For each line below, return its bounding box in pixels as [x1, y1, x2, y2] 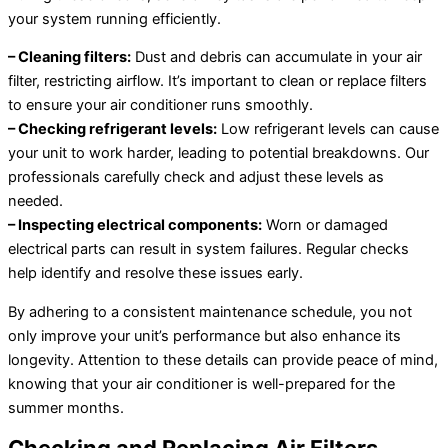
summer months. [8, 398, 124, 417]
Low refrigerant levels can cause [217, 120, 439, 139]
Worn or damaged [262, 216, 388, 235]
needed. [8, 192, 63, 211]
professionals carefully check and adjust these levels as [8, 168, 384, 187]
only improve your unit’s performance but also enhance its [8, 326, 401, 345]
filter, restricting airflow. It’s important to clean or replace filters [8, 72, 427, 91]
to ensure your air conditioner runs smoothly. [8, 96, 313, 115]
